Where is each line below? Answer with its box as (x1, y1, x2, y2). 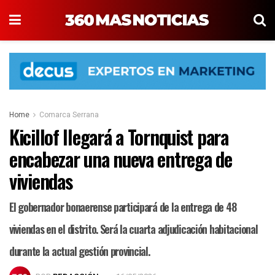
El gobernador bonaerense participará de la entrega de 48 (9, 199, 236, 215)
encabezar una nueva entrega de (9, 144, 232, 174)
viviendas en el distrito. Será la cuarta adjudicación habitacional (9, 221, 258, 238)
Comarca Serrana (39, 109, 99, 121)
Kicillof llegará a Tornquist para (9, 122, 228, 152)
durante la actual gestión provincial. (9, 243, 150, 260)
